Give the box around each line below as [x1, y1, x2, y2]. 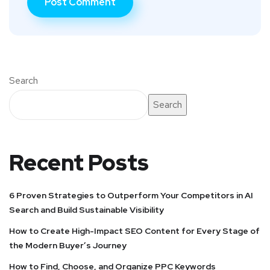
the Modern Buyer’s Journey [9, 240, 127, 251]
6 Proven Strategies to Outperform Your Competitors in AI [9, 190, 253, 201]
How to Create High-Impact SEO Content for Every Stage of [9, 225, 260, 237]
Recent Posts [9, 148, 149, 178]
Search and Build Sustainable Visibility [9, 204, 164, 216]
